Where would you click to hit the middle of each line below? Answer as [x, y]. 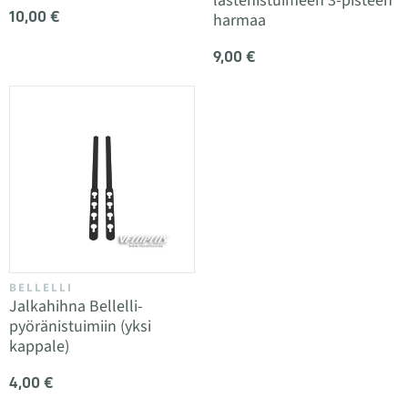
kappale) [39, 347]
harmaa [240, 20]
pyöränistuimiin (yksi [80, 326]
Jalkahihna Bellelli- [76, 306]
